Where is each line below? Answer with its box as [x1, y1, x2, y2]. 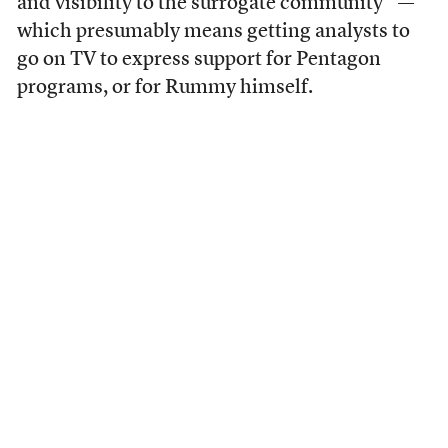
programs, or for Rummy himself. [16, 78, 313, 98]
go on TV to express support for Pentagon [16, 50, 381, 70]
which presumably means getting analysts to [16, 22, 410, 42]
